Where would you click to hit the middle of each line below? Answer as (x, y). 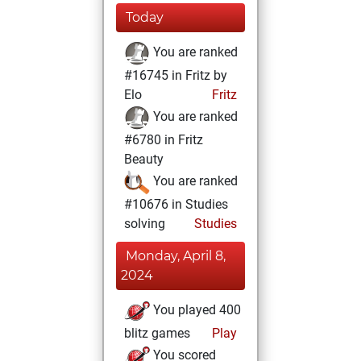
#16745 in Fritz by (176, 75)
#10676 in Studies (176, 204)
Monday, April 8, (176, 256)
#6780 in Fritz (164, 140)
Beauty (144, 159)
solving (145, 224)
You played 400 (195, 310)
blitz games (157, 333)
